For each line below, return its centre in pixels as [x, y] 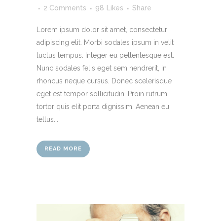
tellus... [47, 119]
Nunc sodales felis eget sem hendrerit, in [102, 68]
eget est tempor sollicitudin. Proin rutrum [102, 93]
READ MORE [63, 148]
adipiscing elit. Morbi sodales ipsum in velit [105, 42]
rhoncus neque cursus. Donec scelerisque [104, 81]
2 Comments [65, 8]
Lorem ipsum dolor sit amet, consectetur [102, 29]
